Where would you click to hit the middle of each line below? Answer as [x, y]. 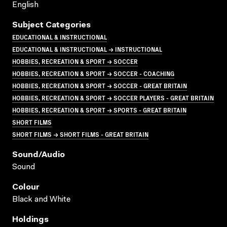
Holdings [30, 220]
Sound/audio [39, 155]
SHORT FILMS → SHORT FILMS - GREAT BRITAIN [80, 134]
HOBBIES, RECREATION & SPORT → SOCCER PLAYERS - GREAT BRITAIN [113, 97]
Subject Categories [51, 25]
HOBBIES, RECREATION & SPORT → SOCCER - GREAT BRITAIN [100, 85]
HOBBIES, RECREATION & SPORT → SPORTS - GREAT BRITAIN [99, 109]
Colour [26, 187]
